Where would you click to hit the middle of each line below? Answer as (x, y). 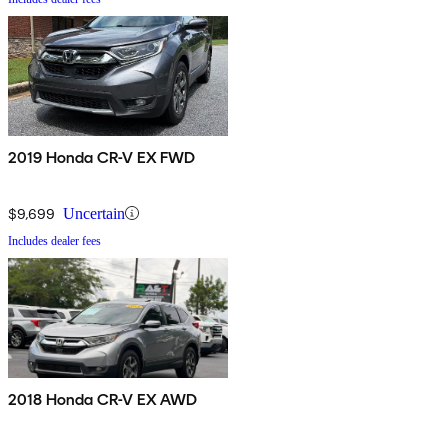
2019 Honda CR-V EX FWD (102, 157)
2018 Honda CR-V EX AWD (103, 399)
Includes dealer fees (54, 240)
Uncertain (94, 213)
